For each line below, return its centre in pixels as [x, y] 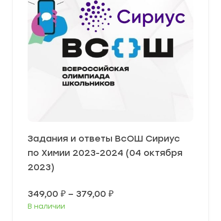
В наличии [46, 206]
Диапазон [137, 193]
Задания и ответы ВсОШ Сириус [104, 138]
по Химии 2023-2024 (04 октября [105, 153]
